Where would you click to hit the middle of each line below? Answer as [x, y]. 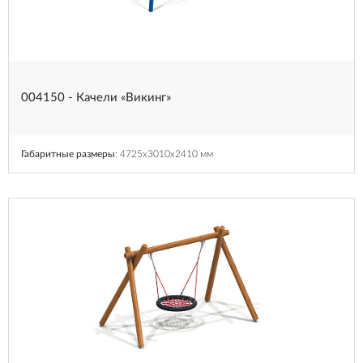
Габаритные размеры [68, 154]
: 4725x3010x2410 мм [164, 154]
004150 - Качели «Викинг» [96, 97]
